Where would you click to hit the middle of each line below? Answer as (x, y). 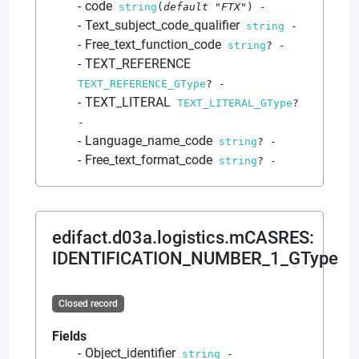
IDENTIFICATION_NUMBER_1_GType (195, 258)
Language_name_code (149, 140)
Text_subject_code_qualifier (162, 25)
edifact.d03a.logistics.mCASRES (181, 237)
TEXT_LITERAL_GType (235, 103)
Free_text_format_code (149, 159)
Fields (69, 336)
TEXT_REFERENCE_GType (142, 83)
